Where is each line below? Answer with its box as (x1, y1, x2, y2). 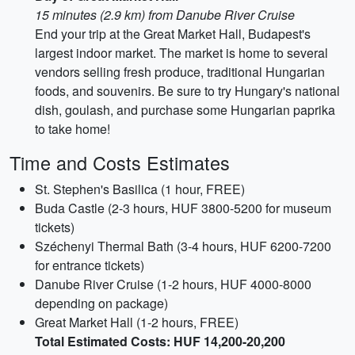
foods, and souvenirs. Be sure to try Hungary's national (35, 82, 340, 100)
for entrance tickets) (35, 256, 144, 274)
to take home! (35, 120, 110, 138)
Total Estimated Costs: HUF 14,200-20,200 (35, 332, 285, 350)
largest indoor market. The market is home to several (35, 44, 328, 62)
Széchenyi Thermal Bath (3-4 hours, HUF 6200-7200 (35, 237, 331, 255)
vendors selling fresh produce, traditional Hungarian (35, 63, 325, 81)
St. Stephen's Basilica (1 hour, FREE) (35, 180, 245, 198)
